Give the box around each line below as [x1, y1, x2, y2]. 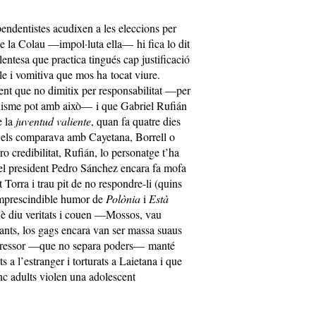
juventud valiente [16, 114, 91, 128]
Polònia [106, 191, 140, 206]
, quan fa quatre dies [91, 114, 181, 128]
